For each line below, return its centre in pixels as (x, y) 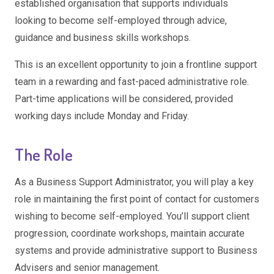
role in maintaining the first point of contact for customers (137, 199)
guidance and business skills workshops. (103, 37)
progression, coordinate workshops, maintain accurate (130, 234)
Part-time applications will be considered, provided (124, 98)
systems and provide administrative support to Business (136, 251)
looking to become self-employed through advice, (121, 20)
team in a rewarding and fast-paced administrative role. (132, 81)
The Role (44, 154)
